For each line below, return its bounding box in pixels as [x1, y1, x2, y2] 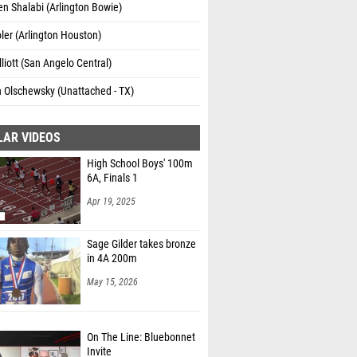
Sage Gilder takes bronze [87, 233, 196, 247]
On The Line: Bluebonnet [87, 314, 195, 328]
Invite [87, 328, 112, 342]
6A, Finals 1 [87, 167, 138, 181]
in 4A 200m [87, 248, 137, 261]
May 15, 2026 [87, 273, 138, 284]
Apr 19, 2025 [87, 192, 135, 203]
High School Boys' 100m [87, 153, 193, 167]
